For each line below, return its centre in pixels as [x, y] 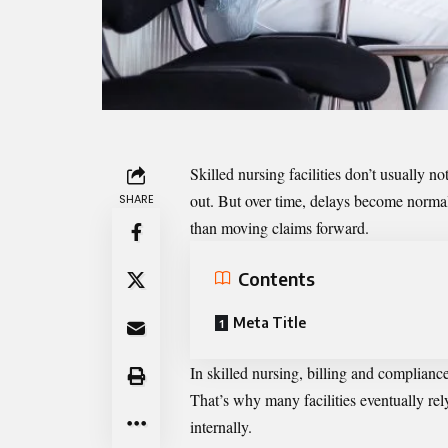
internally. [221, 427]
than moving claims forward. [279, 228]
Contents [276, 278]
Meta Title [269, 323]
